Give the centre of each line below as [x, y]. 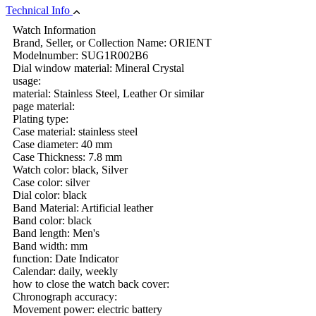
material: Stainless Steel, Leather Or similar [108, 93]
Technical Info [39, 10]
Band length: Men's [56, 233]
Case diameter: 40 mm [62, 144]
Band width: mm [50, 245]
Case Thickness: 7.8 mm [67, 157]
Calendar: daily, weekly [65, 271]
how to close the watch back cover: [91, 284]
